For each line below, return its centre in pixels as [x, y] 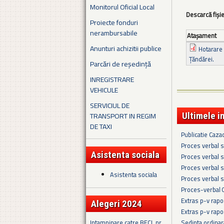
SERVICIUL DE [110, 105]
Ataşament [202, 36]
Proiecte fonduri [114, 22]
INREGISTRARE [112, 79]
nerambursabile [114, 32]
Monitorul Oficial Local [122, 6]
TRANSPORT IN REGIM [123, 115]
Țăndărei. [201, 59]
